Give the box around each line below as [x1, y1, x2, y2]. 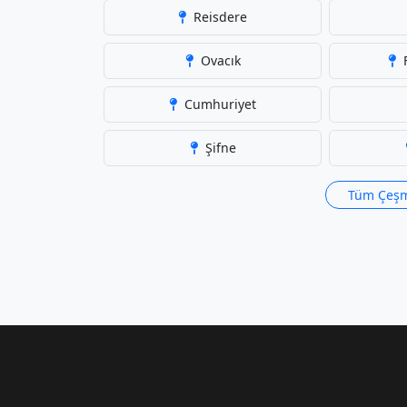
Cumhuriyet [181, 95, 256, 113]
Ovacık [196, 52, 241, 69]
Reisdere [190, 8, 247, 25]
